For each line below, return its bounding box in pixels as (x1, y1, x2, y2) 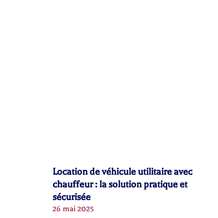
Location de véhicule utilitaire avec (52, 165, 192, 177)
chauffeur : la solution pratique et (52, 178, 187, 190)
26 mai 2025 (52, 204, 94, 213)
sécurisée (52, 191, 91, 202)
